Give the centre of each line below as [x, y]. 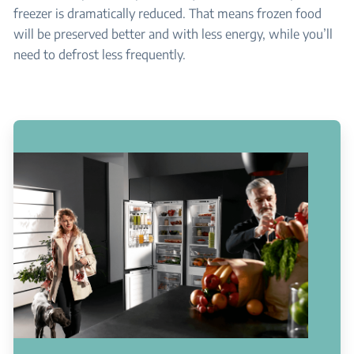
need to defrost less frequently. [100, 55]
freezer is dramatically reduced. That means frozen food [168, 13]
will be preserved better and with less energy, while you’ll [173, 34]
